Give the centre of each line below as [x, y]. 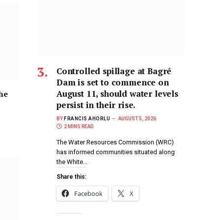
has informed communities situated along [116, 152]
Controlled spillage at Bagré [114, 71]
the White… [72, 162]
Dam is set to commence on [113, 82]
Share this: [71, 177]
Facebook [88, 193]
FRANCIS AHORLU [87, 118]
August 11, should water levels [117, 93]
